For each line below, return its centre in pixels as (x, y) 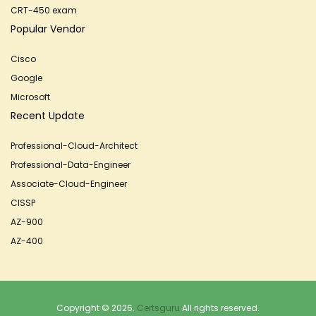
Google (26, 78)
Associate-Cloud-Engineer (69, 184)
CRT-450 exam (44, 10)
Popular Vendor (48, 29)
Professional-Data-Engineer (71, 165)
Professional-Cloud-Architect (74, 146)
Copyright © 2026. (97, 308)
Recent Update (48, 116)
